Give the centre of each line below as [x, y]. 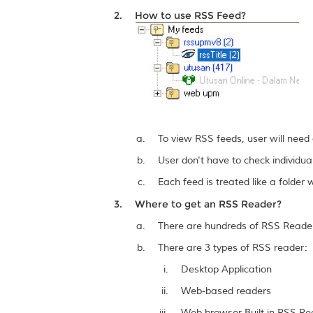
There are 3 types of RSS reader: [233, 248]
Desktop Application [227, 269]
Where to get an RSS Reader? [209, 204]
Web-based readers [226, 291]
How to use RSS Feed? [191, 15]
